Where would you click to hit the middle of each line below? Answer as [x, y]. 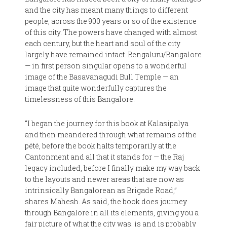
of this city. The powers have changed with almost [111, 32]
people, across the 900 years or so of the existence [111, 21]
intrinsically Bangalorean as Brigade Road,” [101, 190]
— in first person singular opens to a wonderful [106, 66]
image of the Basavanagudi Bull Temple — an [102, 77]
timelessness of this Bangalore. [80, 99]
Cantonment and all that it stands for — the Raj [105, 157]
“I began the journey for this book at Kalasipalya [107, 123]
